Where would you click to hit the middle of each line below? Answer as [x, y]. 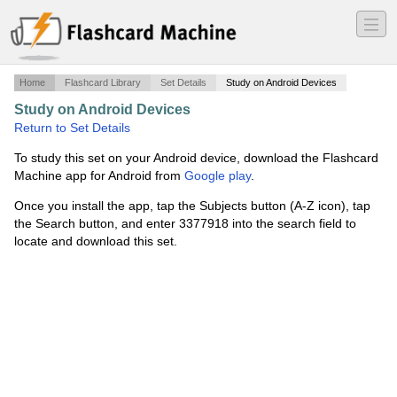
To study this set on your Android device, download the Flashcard [196, 158]
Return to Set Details [72, 128]
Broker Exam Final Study [282, 110]
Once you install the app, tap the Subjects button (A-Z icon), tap [192, 206]
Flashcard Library [103, 83]
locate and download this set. [96, 241]
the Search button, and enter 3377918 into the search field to [185, 224]
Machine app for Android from [99, 176]
